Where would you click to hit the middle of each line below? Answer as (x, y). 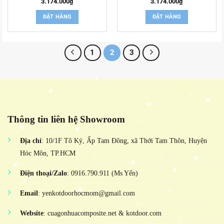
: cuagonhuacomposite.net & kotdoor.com (102, 213)
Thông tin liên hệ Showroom (66, 119)
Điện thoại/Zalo (43, 173)
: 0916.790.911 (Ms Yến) (102, 173)
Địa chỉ (31, 140)
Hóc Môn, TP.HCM (48, 153)
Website (32, 213)
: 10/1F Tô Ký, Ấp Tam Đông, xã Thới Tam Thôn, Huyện (124, 140)
